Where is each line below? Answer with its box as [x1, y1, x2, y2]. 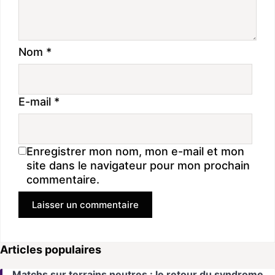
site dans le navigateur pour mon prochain [26, 159, 250, 172]
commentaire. [26, 173, 99, 187]
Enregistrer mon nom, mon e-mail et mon [26, 145, 244, 158]
